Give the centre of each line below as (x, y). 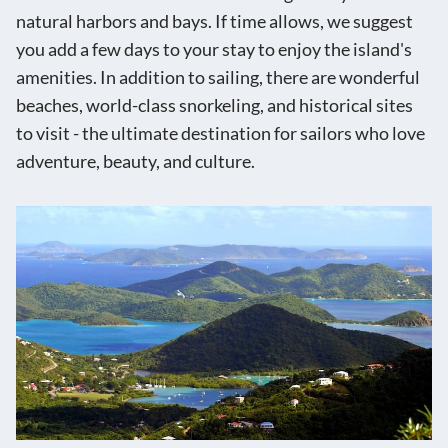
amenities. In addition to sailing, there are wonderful (218, 78)
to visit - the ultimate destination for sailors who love (220, 134)
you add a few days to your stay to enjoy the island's (214, 50)
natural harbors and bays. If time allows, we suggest (214, 22)
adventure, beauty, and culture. (135, 162)
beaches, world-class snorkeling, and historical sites (214, 106)
